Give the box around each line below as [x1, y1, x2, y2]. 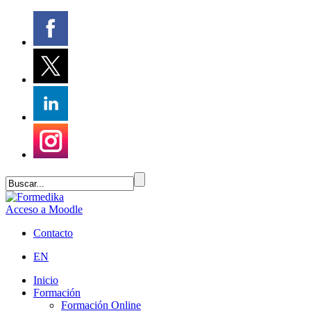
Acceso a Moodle [6, 203, 83, 215]
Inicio [33, 274, 58, 286]
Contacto [33, 227, 73, 239]
